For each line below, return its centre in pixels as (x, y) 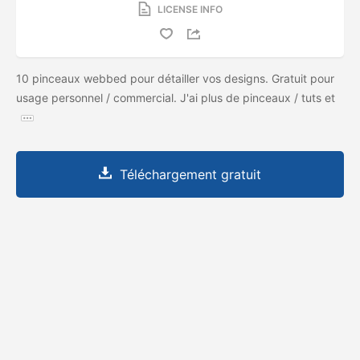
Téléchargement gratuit (190, 174)
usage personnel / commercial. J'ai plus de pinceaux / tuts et (176, 97)
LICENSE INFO (190, 9)
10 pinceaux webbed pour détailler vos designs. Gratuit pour (175, 78)
